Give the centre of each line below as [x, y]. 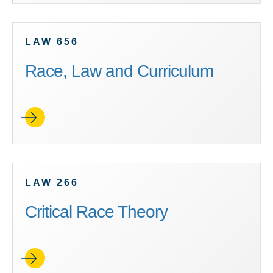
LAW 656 [52, 42]
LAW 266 [52, 183]
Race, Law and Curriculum [119, 71]
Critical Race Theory [96, 212]
